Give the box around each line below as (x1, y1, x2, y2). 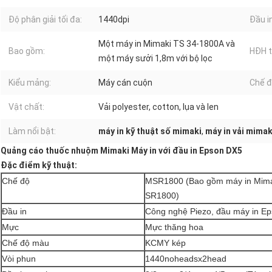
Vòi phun (2, 254, 36, 264)
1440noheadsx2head (145, 254, 226, 264)
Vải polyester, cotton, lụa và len (98, 102, 219, 112)
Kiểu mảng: (8, 78, 51, 88)
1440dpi (98, 15, 129, 25)
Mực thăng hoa (145, 222, 203, 233)
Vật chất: (8, 102, 44, 112)
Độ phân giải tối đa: (8, 15, 82, 25)
